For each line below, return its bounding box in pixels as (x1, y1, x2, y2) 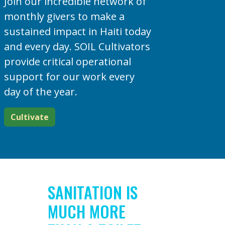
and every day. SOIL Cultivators (4, 39, 150, 53)
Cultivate (10, 111, 49, 123)
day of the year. (4, 84, 77, 98)
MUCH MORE (47, 199, 126, 223)
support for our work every (4, 69, 135, 83)
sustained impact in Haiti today (4, 24, 151, 38)
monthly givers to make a (4, 9, 125, 23)
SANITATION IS (47, 180, 138, 204)
